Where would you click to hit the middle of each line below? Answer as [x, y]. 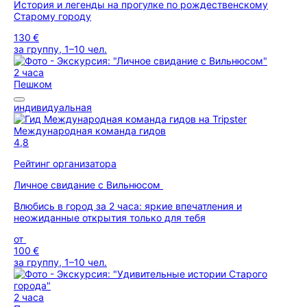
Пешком [33, 84]
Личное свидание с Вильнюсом [88, 185]
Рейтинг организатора [65, 163]
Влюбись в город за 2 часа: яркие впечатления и [128, 206]
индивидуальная [53, 107]
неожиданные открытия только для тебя [110, 218]
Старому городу [52, 16]
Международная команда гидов [90, 131]
